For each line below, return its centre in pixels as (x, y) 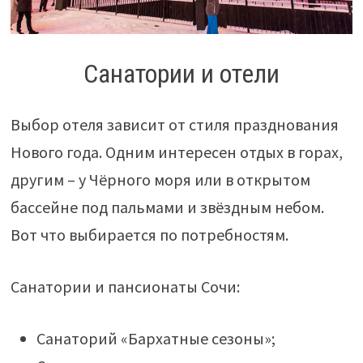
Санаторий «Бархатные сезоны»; (156, 338)
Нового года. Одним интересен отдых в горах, (176, 152)
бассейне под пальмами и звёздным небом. (167, 207)
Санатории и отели (181, 74)
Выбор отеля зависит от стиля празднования (174, 124)
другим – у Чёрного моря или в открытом (160, 179)
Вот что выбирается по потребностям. (149, 235)
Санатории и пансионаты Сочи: (125, 286)
